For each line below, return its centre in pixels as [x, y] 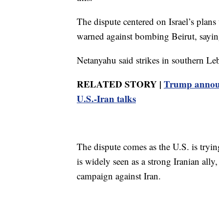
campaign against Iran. [119, 175]
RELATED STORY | [120, 84]
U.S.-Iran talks [106, 98]
